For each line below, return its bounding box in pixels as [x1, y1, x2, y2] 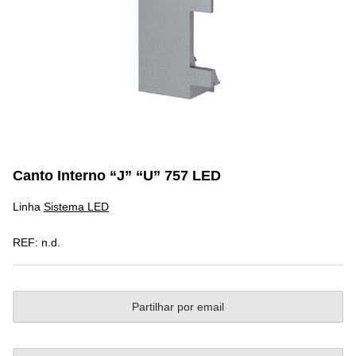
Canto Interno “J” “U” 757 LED [13, 168, 221, 184]
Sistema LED [44, 199, 109, 213]
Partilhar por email [132, 300, 224, 314]
